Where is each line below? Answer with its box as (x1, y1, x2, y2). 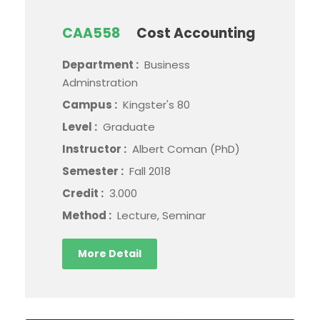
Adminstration (62, 74, 138, 90)
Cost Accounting (136, 23, 256, 43)
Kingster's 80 (123, 96, 190, 112)
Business (144, 56, 190, 72)
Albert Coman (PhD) (132, 141, 240, 156)
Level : (62, 119, 99, 134)
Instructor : (62, 141, 129, 156)
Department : (62, 56, 141, 72)
